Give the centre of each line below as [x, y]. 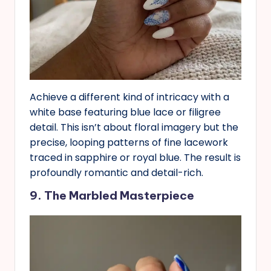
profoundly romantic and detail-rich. [116, 173]
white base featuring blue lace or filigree [125, 113]
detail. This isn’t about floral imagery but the [134, 128]
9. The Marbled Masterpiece [112, 196]
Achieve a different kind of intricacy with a [129, 97]
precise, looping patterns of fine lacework [129, 143]
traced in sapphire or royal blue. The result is [135, 158]
